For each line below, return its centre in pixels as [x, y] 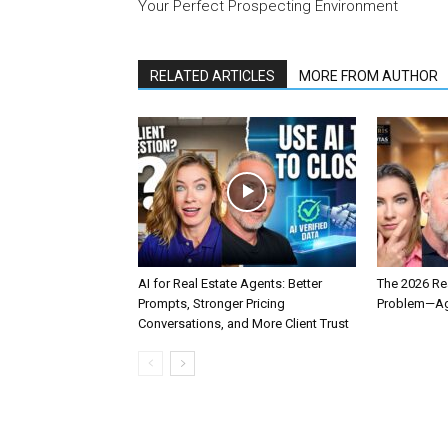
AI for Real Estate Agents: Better [230, 283]
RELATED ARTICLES [212, 76]
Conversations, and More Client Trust [243, 323]
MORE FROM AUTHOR [368, 76]
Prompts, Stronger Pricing [211, 303]
